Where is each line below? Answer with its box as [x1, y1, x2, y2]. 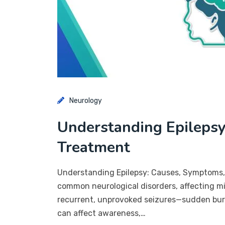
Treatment [57, 137, 130, 158]
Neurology [69, 96, 102, 105]
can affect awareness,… [57, 208, 146, 218]
